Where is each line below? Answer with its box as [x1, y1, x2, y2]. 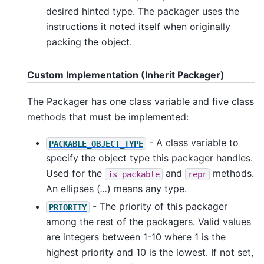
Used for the [46, 167, 105, 180]
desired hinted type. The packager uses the [46, 5, 239, 17]
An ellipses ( [46, 183, 100, 195]
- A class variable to [146, 137, 239, 149]
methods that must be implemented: [27, 110, 189, 123]
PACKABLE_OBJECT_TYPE [49, 138, 143, 148]
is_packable [108, 169, 160, 179]
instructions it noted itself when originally [46, 20, 230, 32]
